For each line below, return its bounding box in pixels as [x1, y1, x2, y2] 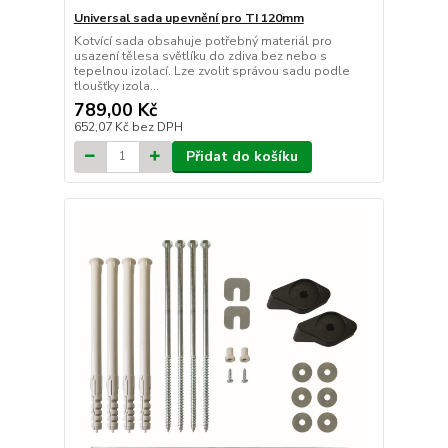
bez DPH [131, 118, 183, 135]
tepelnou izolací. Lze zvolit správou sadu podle [73, 62, 350, 79]
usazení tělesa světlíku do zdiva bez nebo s [73, 47, 327, 64]
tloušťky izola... [73, 77, 159, 94]
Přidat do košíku [185, 146, 298, 166]
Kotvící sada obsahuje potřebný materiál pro [73, 32, 332, 49]
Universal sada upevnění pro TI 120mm [73, 9, 304, 26]
